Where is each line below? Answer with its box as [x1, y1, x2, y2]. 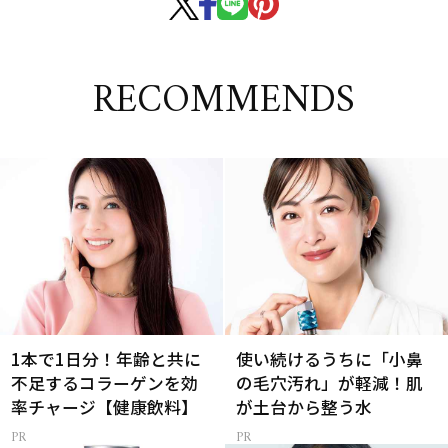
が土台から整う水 [236, 394, 373, 419]
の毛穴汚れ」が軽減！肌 [236, 370, 424, 395]
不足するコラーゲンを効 [11, 370, 199, 395]
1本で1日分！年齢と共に [11, 346, 202, 371]
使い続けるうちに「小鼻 [236, 346, 424, 371]
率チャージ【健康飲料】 [11, 394, 199, 419]
